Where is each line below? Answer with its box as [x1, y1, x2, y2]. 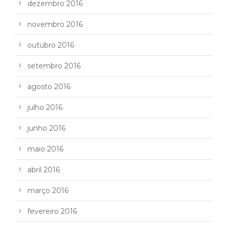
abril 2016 [27, 165, 60, 174]
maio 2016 [27, 144, 63, 154]
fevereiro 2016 [27, 206, 77, 216]
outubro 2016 [27, 40, 74, 50]
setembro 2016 [27, 61, 81, 70]
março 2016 [27, 185, 68, 195]
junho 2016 [27, 123, 65, 133]
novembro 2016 [27, 19, 83, 29]
